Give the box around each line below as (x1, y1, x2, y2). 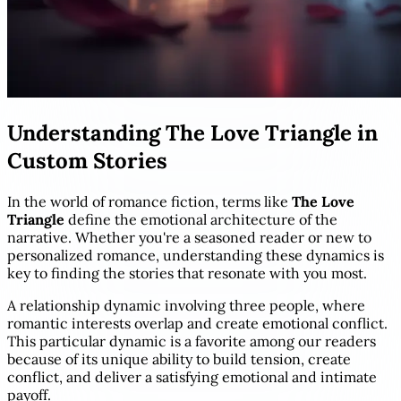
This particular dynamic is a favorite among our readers (7, 331, 376, 350)
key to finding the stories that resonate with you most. (7, 263, 367, 282)
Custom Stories (7, 146, 167, 175)
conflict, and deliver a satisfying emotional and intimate (7, 367, 377, 386)
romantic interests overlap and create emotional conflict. (7, 313, 388, 332)
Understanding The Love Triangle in (7, 118, 378, 147)
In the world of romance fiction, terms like (7, 192, 292, 210)
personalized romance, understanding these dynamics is (7, 245, 384, 264)
